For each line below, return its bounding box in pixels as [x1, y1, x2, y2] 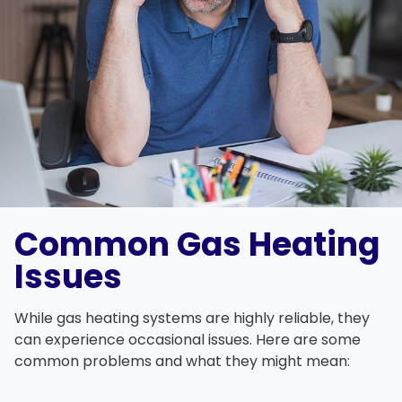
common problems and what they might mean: [14, 350, 350, 371]
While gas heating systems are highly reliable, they [14, 307, 370, 328]
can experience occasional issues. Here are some [14, 328, 361, 350]
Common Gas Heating [14, 221, 380, 267]
